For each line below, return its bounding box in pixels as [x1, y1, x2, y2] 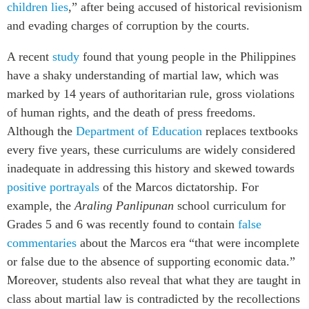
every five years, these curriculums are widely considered [7, 142, 295, 157]
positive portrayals [7, 179, 99, 194]
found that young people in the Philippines [79, 49, 296, 63]
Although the [7, 123, 76, 138]
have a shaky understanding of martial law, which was [7, 68, 279, 82]
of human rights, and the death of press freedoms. [7, 105, 256, 119]
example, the [7, 198, 74, 212]
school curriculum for [174, 198, 286, 212]
